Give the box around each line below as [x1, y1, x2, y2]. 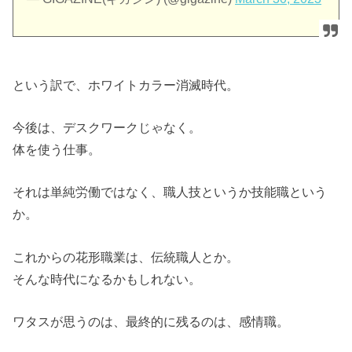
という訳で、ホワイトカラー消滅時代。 [13, 77, 240, 92]
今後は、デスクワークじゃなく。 [13, 120, 202, 135]
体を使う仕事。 [13, 142, 101, 157]
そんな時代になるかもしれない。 [13, 271, 202, 286]
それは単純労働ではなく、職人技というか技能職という [13, 185, 328, 200]
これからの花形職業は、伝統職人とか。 [13, 249, 240, 264]
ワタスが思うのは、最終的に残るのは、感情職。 [13, 314, 290, 329]
